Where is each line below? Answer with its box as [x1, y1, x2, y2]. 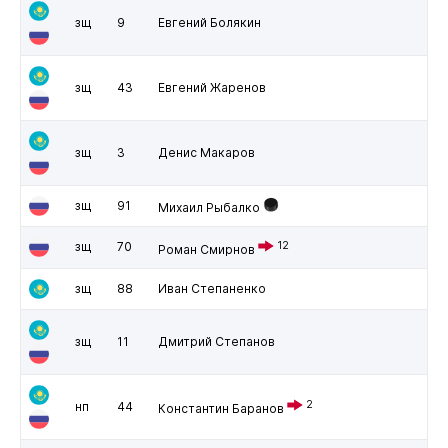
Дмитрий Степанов [157, 333, 275, 349]
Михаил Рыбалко [157, 199, 260, 215]
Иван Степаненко [157, 280, 266, 296]
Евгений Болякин [157, 14, 261, 30]
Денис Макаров [157, 144, 255, 160]
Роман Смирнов [157, 241, 255, 257]
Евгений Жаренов [157, 79, 266, 95]
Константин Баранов [157, 400, 284, 416]
